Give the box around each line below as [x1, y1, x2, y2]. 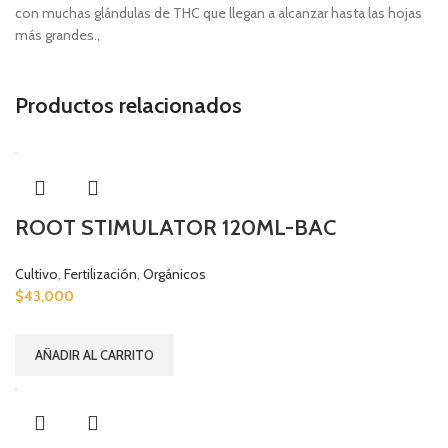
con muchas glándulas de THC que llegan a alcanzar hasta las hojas [15, 3, 422, 22]
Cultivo [15, 264, 58, 283]
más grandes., [15, 25, 100, 44]
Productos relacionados [15, 91, 242, 119]
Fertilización [64, 264, 137, 283]
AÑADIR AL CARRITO [35, 346, 154, 363]
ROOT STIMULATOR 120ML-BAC [15, 213, 336, 241]
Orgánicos [143, 264, 206, 283]
